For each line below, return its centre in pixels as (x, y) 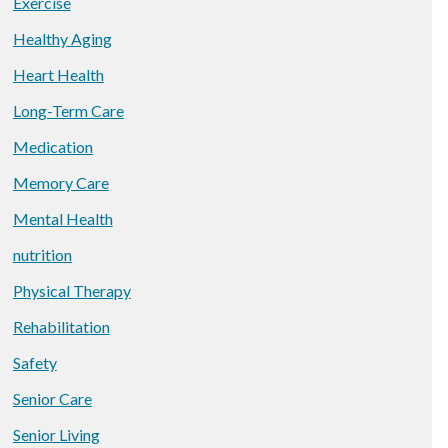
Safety (34, 362)
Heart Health (58, 74)
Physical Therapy (71, 290)
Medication (52, 146)
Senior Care (52, 398)
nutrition (42, 254)
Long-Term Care (68, 110)
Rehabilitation (61, 326)
